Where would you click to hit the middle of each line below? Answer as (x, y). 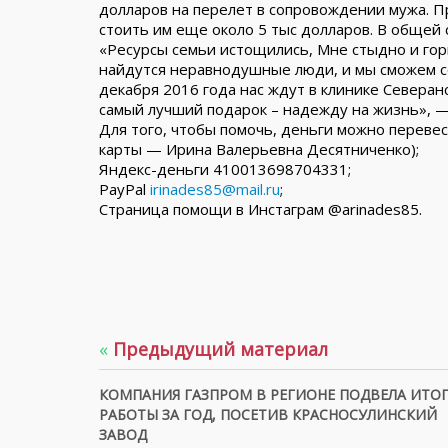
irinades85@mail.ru (215, 189)
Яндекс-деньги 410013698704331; (225, 169)
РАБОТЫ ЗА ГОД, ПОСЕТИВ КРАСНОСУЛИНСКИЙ (268, 414)
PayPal (124, 189)
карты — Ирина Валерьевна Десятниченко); (259, 149)
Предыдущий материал (218, 349)
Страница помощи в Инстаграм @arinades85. (260, 209)
